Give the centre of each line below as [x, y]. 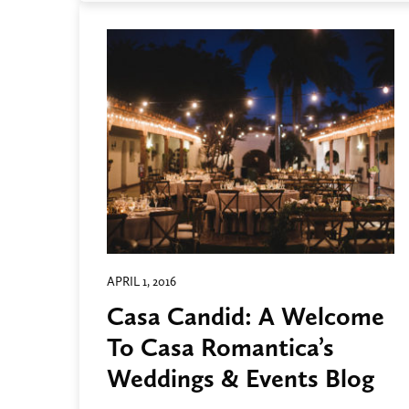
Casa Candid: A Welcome [246, 316]
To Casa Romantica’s [220, 347]
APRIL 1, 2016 [142, 282]
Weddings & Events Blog [241, 378]
